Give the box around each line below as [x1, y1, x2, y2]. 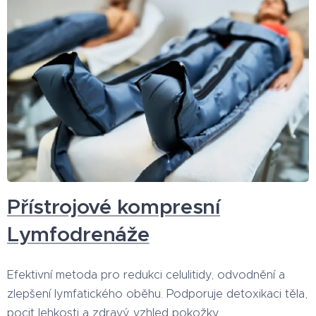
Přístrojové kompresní [7, 193, 220, 219]
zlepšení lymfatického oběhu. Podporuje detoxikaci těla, [7, 286, 308, 300]
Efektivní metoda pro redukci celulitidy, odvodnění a [7, 267, 285, 281]
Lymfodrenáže [7, 221, 150, 247]
